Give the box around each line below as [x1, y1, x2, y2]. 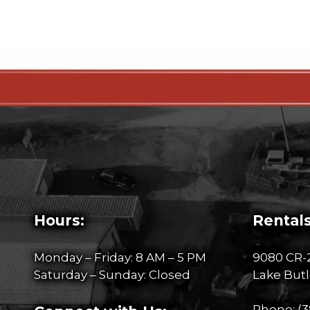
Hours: [34, 212, 84, 230]
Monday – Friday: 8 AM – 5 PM [34, 250, 206, 264]
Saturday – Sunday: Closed [34, 267, 190, 282]
